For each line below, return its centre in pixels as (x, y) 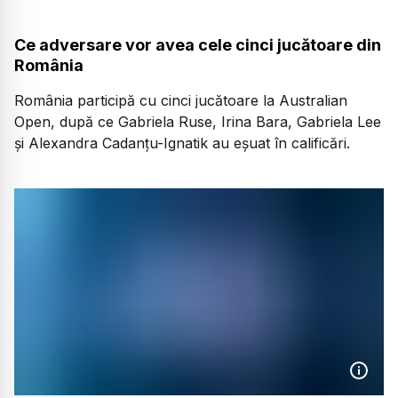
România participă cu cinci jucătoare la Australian (181, 101)
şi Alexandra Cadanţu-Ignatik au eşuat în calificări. (182, 143)
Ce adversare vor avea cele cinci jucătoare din (198, 45)
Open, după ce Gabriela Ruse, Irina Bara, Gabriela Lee (198, 122)
